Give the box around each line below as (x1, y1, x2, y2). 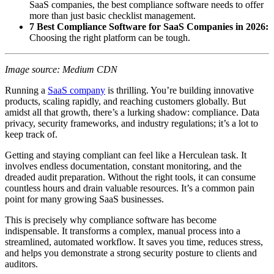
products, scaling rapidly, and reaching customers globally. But (5, 95, 246, 106)
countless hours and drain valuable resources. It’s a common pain (5, 182, 254, 193)
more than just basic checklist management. (29, 10, 196, 21)
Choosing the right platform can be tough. (29, 32, 190, 43)
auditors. (5, 258, 38, 269)
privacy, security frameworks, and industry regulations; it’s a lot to (5, 117, 258, 128)
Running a (5, 84, 48, 95)
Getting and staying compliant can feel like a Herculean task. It (5, 149, 246, 160)
